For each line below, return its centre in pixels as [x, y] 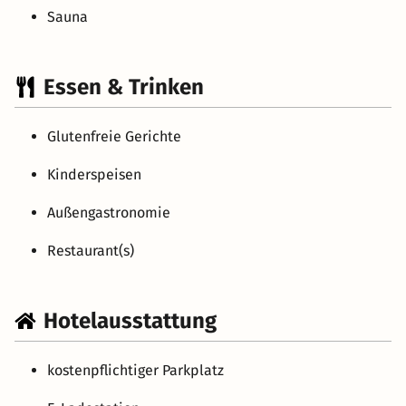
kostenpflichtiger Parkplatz [135, 370]
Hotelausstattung [130, 320]
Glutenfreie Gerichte [114, 136]
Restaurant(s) [91, 250]
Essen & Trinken [124, 87]
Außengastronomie [109, 212]
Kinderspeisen [94, 174]
